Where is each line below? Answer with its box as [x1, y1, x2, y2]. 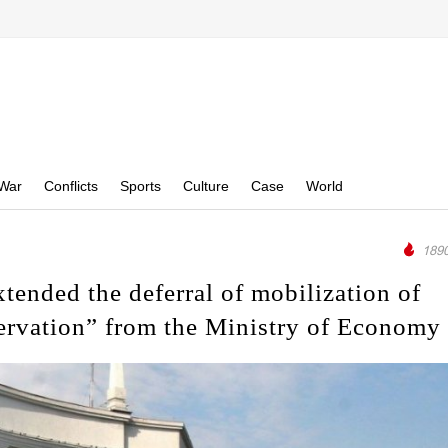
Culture [183, 178, 229, 194]
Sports [120, 178, 161, 194]
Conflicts [44, 178, 98, 194]
